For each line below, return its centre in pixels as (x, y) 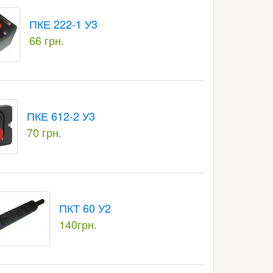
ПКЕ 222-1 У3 (63, 24)
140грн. (78, 224)
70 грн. (44, 132)
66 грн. (46, 40)
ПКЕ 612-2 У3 (61, 116)
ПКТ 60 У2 (85, 208)
